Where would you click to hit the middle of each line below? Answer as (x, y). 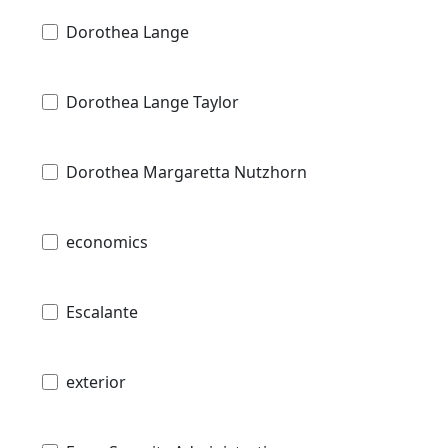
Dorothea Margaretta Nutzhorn (186, 172)
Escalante (102, 312)
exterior (96, 382)
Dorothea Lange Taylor (152, 102)
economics (107, 242)
